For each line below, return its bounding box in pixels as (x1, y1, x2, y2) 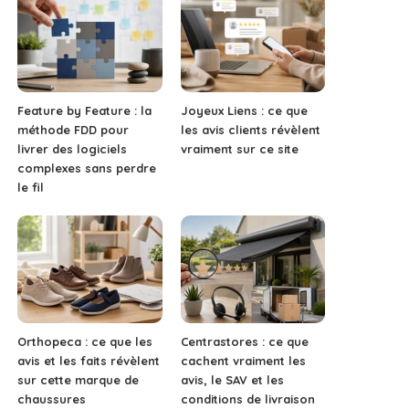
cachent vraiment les (180, 353, 306, 369)
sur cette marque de (17, 372, 140, 388)
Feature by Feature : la (17, 102, 152, 118)
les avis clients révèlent (180, 121, 320, 137)
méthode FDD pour (17, 121, 130, 137)
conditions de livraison (180, 392, 315, 407)
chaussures (17, 392, 87, 407)
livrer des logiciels (17, 141, 128, 156)
